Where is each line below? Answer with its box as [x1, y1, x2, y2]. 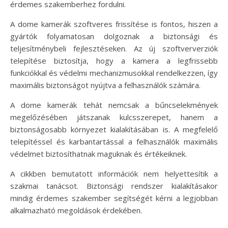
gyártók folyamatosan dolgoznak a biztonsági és [10, 31, 218, 42]
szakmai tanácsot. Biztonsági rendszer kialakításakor [10, 181, 218, 191]
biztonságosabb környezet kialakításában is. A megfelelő [10, 124, 218, 135]
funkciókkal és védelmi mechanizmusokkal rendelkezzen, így [10, 68, 218, 78]
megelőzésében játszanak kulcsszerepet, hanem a [10, 112, 218, 123]
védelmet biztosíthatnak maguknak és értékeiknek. [10, 149, 187, 159]
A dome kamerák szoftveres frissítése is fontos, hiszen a [10, 19, 218, 30]
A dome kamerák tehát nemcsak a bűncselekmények [10, 100, 218, 110]
